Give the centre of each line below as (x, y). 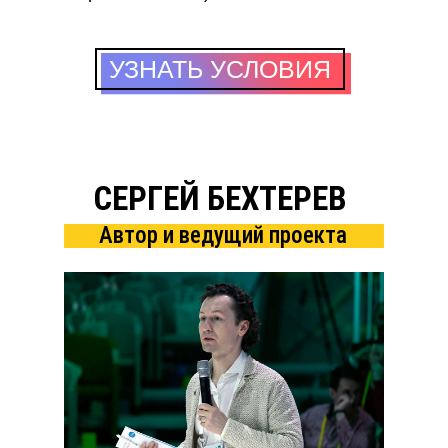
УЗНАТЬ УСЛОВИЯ (220, 69)
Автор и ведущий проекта (223, 235)
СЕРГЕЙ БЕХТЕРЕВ (220, 198)
